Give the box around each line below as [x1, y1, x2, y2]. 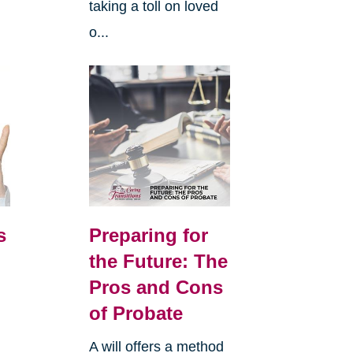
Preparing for [88, 224, 208, 246]
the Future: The [88, 250, 228, 272]
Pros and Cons [88, 276, 223, 298]
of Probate [88, 302, 183, 324]
